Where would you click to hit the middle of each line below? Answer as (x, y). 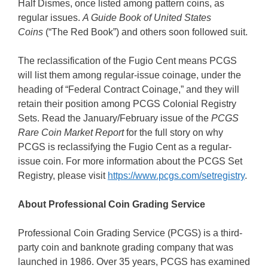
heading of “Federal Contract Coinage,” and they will (129, 89)
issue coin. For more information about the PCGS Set (130, 161)
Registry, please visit (63, 176)
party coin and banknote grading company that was (126, 247)
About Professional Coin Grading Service (113, 204)
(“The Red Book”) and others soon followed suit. (147, 32)
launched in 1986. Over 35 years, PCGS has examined (134, 262)
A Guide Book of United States (147, 18)
